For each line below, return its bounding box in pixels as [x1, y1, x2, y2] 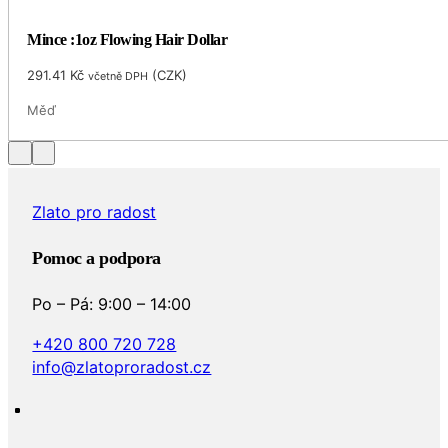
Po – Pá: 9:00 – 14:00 [32, 294, 192, 315]
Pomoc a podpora [32, 248, 161, 269]
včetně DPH [88, 69, 149, 84]
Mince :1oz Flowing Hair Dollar [27, 31, 228, 49]
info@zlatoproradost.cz [32, 356, 212, 377]
